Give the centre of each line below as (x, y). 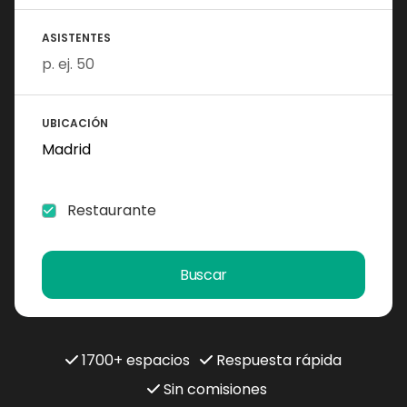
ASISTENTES (76, 38)
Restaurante (112, 210)
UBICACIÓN (75, 123)
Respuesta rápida (277, 360)
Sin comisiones (213, 389)
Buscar (203, 275)
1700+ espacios (134, 360)
